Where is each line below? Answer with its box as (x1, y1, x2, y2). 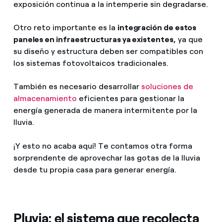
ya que (175, 35, 203, 45)
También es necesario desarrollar (13, 82, 141, 92)
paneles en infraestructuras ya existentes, (13, 35, 176, 45)
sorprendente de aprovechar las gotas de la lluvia (13, 153, 200, 163)
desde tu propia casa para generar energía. (13, 165, 176, 174)
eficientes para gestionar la (76, 94, 184, 104)
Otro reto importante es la (13, 23, 117, 33)
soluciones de (141, 82, 193, 92)
